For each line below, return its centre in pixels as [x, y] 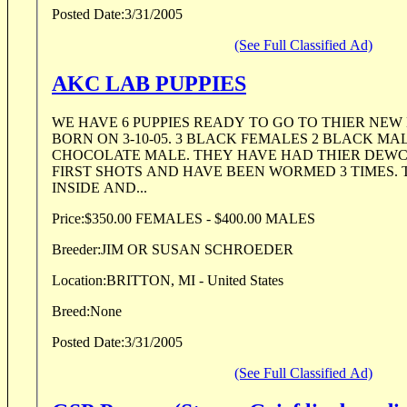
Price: [68, 219]
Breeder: [76, 250]
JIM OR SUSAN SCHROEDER [197, 250]
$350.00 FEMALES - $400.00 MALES [225, 219]
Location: [79, 281]
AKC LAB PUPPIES [149, 84]
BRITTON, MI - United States [195, 281]
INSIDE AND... [99, 188]
